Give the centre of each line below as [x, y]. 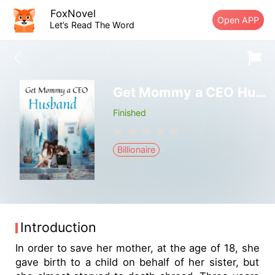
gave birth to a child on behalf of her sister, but [137, 262]
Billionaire [137, 150]
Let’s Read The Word [92, 25]
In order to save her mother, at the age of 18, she [137, 248]
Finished [129, 113]
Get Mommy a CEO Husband [260, 92]
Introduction [59, 227]
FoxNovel [73, 13]
